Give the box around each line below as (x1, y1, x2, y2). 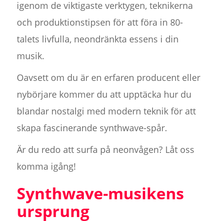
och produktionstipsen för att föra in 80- (16, 16, 183, 29)
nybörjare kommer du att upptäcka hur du (16, 88, 191, 101)
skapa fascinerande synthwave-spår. (16, 122, 167, 134)
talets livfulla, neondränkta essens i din (16, 33, 179, 45)
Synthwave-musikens (16, 183, 184, 204)
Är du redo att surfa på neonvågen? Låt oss (16, 144, 194, 156)
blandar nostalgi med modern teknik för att (16, 105, 196, 117)
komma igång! (16, 160, 76, 173)
